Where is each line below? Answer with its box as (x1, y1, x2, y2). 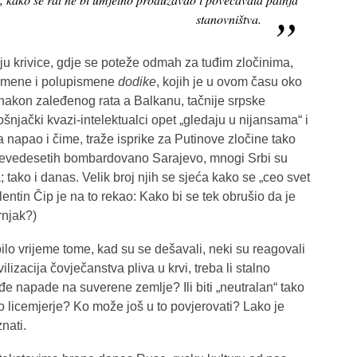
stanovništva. (196, 10, 262, 27)
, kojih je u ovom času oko (156, 75, 302, 89)
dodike (118, 75, 156, 89)
